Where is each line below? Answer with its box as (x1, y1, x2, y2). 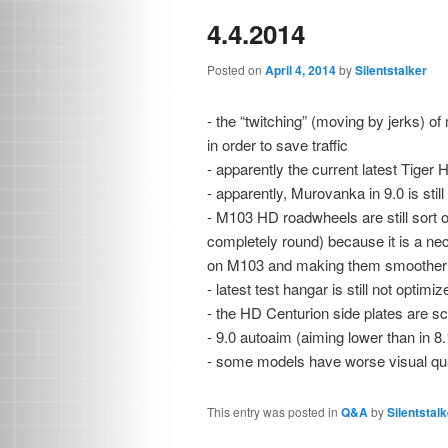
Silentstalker (355, 60, 427, 79)
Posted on (207, 60, 265, 78)
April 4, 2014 (265, 60, 336, 79)
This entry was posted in (207, 402, 341, 420)
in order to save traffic (207, 133, 348, 155)
